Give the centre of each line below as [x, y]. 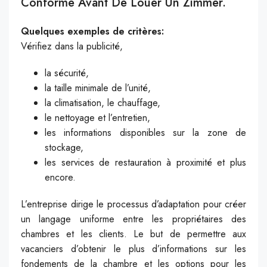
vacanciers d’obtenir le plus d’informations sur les [133, 249]
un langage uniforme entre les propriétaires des [133, 219]
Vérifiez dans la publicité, [72, 46]
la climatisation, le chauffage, [103, 103]
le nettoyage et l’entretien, [97, 117]
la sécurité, [67, 73]
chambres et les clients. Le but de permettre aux [133, 234]
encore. [60, 177]
